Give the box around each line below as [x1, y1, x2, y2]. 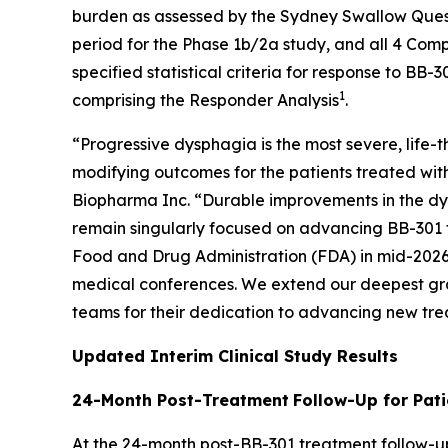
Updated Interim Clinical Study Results [72, 346, 398, 366]
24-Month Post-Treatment [72, 390, 289, 410]
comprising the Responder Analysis [72, 90, 339, 110]
